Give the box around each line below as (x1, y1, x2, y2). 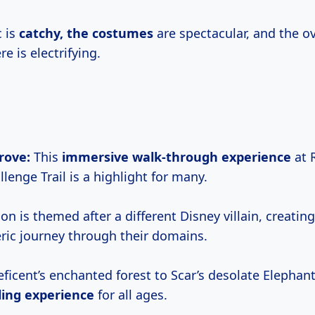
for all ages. (94, 286, 167, 304)
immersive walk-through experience (62, 148, 291, 166)
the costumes (67, 25, 153, 42)
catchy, (19, 25, 67, 42)
